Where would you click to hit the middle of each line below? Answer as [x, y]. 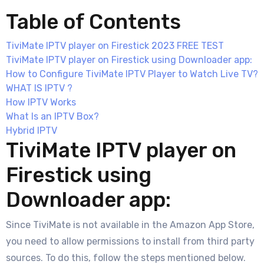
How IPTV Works [41, 102]
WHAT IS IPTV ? [39, 88]
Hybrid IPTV [32, 130]
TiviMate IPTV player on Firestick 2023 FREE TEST [115, 45]
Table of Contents [93, 22]
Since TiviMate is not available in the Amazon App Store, [130, 225]
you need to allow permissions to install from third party [130, 241]
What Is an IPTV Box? [52, 116]
